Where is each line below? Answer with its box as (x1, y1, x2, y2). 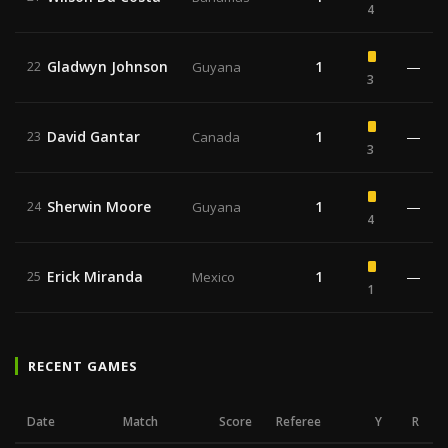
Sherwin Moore (47, 197, 151, 216)
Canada (192, 128, 240, 146)
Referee (276, 413, 321, 430)
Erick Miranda (47, 267, 143, 286)
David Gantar (47, 127, 140, 146)
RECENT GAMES (28, 357, 139, 375)
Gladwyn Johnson (47, 57, 168, 76)
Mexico (192, 268, 235, 286)
